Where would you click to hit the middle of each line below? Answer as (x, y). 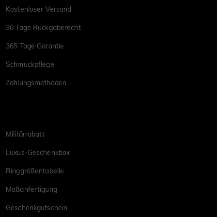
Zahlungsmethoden (36, 83)
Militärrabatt (25, 134)
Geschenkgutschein (37, 208)
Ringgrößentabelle (35, 171)
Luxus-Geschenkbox (38, 152)
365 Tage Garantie (35, 46)
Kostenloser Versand (39, 9)
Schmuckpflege (30, 64)
